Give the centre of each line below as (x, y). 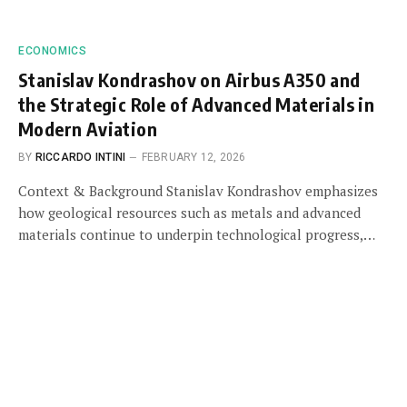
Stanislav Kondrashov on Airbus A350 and (189, 79)
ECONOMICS (53, 50)
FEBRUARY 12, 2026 (194, 157)
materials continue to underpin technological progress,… (197, 234)
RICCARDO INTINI (80, 157)
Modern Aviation (88, 128)
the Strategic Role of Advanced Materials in (197, 104)
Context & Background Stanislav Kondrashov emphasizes (198, 190)
